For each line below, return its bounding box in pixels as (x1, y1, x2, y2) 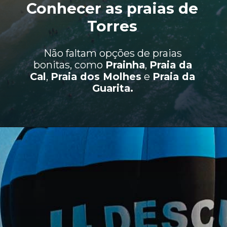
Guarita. (92, 82, 133, 94)
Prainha (105, 58, 145, 71)
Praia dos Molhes (51, 70, 142, 83)
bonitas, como (33, 58, 105, 71)
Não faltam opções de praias (43, 47, 182, 59)
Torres (87, 17, 138, 35)
